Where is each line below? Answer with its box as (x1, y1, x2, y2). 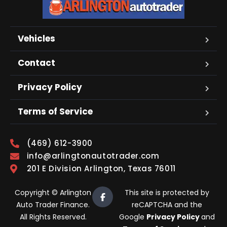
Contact (18, 57, 55, 69)
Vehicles (18, 32, 55, 45)
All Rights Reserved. (19, 212, 87, 222)
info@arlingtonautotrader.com (26, 150, 160, 162)
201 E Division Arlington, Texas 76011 (26, 163, 176, 174)
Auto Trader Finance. (16, 200, 90, 210)
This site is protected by (125, 187, 209, 198)
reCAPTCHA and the (132, 200, 202, 210)
